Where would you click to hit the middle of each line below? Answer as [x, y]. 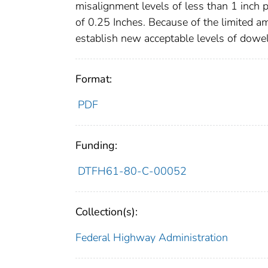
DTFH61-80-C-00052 [132, 171]
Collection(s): [106, 211]
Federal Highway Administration [152, 237]
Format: [94, 79]
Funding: [96, 145]
